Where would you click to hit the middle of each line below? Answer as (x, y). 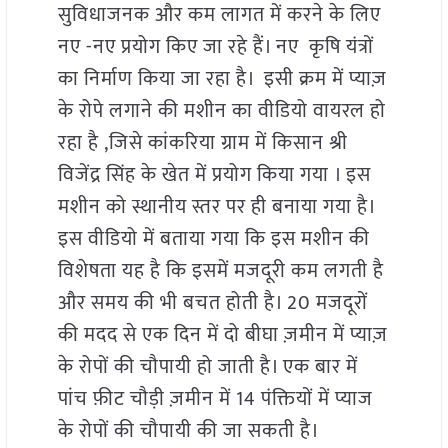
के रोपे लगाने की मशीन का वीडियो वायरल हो (222, 110)
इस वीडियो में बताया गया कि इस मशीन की (214, 238)
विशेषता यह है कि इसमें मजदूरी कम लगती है (221, 270)
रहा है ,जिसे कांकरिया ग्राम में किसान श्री (203, 142)
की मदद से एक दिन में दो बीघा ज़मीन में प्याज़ (223, 334)
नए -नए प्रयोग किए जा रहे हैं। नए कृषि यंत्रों (216, 46)
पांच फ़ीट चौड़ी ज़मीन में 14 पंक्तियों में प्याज (216, 398)
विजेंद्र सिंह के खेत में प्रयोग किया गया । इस (215, 174)
